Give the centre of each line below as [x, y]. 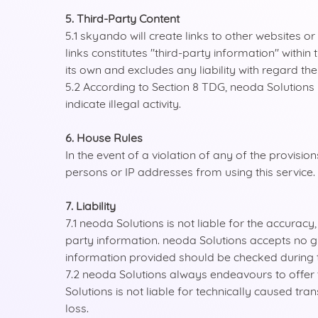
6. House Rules [104, 138]
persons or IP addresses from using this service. [190, 172]
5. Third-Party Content [122, 18]
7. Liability [91, 206]
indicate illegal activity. [123, 104]
